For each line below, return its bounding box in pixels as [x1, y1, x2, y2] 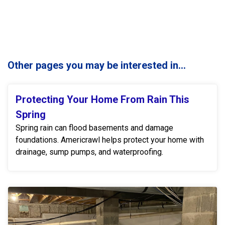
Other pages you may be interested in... [8, 59, 186, 71]
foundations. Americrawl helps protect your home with [16, 135, 204, 145]
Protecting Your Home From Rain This [16, 93, 189, 105]
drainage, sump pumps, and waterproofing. [16, 147, 163, 157]
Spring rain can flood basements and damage [16, 123, 173, 133]
